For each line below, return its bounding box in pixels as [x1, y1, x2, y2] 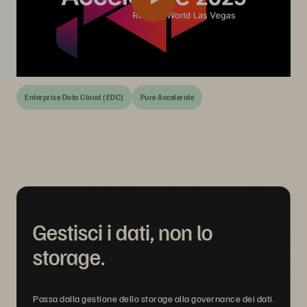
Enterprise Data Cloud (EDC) [25, 93, 124, 101]
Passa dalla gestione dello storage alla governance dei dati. [33, 293, 274, 304]
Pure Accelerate [140, 93, 194, 101]
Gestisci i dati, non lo [33, 218, 212, 245]
